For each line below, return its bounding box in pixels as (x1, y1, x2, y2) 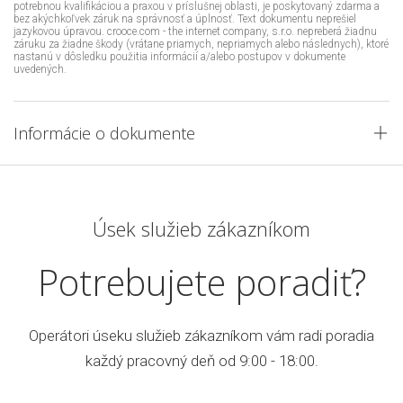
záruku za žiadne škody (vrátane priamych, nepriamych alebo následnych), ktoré (13, 37, 389, 50)
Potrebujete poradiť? (37, 256, 366, 307)
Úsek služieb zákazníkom (93, 214, 310, 242)
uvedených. (13, 62, 67, 76)
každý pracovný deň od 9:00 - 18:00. (85, 351, 318, 370)
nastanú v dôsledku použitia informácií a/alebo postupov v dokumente (13, 49, 345, 63)
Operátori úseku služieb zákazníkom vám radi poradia (29, 326, 374, 345)
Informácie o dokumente (13, 121, 195, 144)
